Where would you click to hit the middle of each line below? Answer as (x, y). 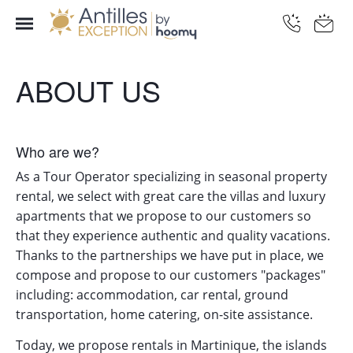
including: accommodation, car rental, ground (152, 294)
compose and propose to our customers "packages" (171, 275)
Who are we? (58, 151)
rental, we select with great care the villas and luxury (171, 196)
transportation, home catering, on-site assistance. (164, 314)
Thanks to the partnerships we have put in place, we (170, 255)
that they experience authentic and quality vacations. (173, 235)
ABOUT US (88, 90)
